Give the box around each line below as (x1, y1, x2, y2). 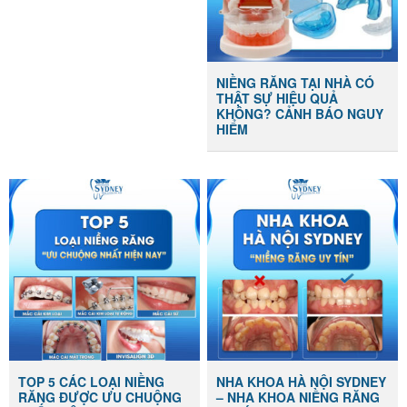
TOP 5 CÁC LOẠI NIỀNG (18, 372, 165, 391)
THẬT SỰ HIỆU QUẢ (216, 88, 339, 107)
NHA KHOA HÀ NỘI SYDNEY (216, 372, 387, 391)
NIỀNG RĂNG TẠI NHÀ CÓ (216, 73, 375, 92)
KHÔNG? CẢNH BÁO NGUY (216, 104, 384, 123)
